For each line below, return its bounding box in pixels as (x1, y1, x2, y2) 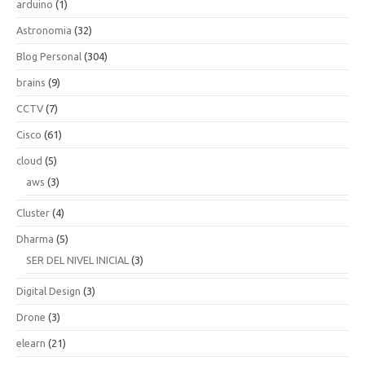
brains (16, 77, 46, 88)
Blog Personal (16, 51, 81, 62)
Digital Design (16, 285, 81, 297)
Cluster (16, 207, 50, 218)
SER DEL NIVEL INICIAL (26, 254, 129, 266)
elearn (16, 337, 46, 349)
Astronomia (16, 24, 72, 36)
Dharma (16, 233, 54, 244)
